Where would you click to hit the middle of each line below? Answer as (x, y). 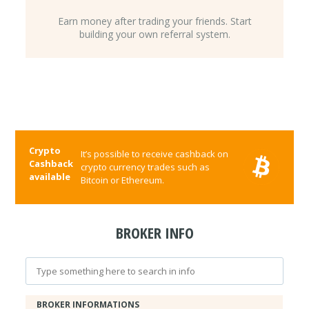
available (50, 176)
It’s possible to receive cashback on (155, 153)
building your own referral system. (154, 34)
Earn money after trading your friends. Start (154, 21)
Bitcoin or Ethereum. (123, 180)
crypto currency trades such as (146, 167)
